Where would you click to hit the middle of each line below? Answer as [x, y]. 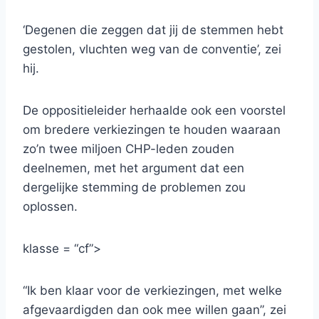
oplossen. [50, 207]
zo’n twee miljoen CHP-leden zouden [129, 149]
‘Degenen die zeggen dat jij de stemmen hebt [153, 30]
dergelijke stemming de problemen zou [134, 188]
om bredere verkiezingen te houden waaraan [152, 130]
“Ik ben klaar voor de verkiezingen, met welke [152, 291]
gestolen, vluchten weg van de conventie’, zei [152, 49]
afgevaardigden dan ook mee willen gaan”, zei [155, 310]
